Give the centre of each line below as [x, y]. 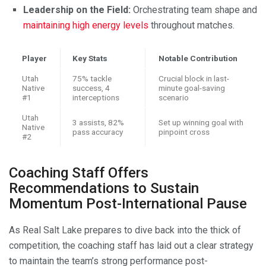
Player [34, 58]
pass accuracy [98, 132]
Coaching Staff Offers [79, 172]
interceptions [96, 97]
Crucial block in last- [194, 78]
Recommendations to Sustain [104, 188]
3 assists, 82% [98, 122]
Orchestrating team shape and [194, 9]
